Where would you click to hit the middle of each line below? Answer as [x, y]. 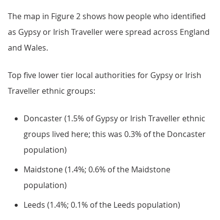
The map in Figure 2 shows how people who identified [107, 16]
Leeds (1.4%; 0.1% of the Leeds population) [102, 205]
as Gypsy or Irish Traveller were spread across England [109, 32]
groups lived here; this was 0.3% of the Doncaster [115, 134]
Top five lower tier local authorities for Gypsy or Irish [105, 75]
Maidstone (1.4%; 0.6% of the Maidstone [97, 169]
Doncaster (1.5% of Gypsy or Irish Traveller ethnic [114, 118]
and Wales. [28, 48]
